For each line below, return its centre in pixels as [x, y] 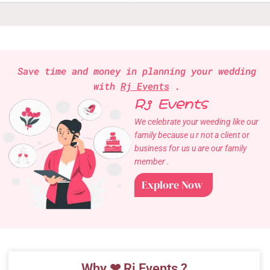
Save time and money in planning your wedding [137, 71]
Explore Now [172, 184]
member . [152, 161]
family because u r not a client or [192, 135]
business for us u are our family [190, 148]
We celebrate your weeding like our [196, 121]
